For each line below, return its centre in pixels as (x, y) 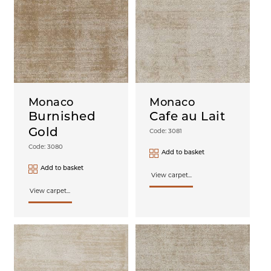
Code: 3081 (166, 132)
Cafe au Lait (188, 118)
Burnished (62, 118)
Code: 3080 (45, 148)
